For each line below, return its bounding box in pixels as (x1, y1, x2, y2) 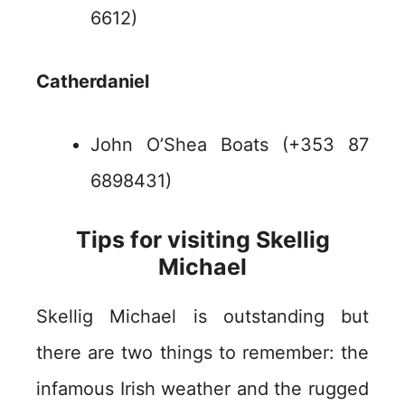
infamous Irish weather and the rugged (36, 378, 369, 400)
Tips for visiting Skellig (75, 226, 330, 254)
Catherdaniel (36, 71, 149, 93)
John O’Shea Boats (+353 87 (90, 134, 369, 156)
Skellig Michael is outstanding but (36, 306, 369, 328)
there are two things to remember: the (36, 342, 369, 364)
